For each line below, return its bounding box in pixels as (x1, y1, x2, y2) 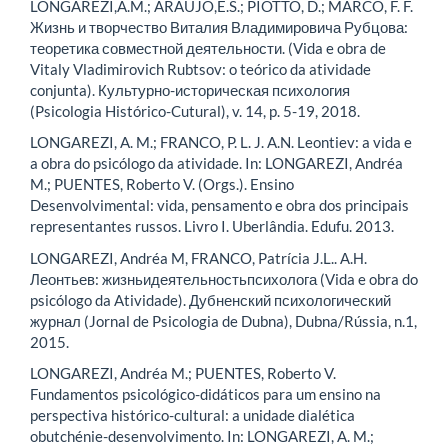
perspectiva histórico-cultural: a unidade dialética (30, 406, 355, 425)
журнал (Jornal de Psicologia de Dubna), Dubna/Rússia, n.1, (30, 311, 417, 330)
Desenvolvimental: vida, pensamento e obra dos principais (30, 196, 409, 215)
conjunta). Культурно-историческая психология (30, 80, 350, 99)
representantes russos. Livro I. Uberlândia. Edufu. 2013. (30, 217, 394, 236)
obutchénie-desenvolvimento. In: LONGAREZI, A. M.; (30, 427, 374, 446)
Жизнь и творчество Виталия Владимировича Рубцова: (30, 17, 408, 36)
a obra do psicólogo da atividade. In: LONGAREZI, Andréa (30, 154, 403, 173)
